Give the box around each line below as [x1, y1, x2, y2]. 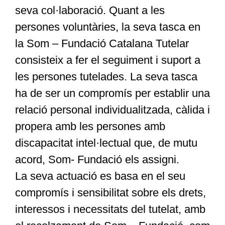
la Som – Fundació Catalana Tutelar [15, 37, 189, 50]
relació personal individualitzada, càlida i [15, 103, 210, 117]
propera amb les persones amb [15, 120, 165, 133]
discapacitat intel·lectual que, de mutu [15, 137, 197, 150]
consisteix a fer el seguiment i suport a [15, 54, 200, 67]
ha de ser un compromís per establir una [15, 87, 210, 100]
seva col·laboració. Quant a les [15, 4, 165, 17]
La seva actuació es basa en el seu [15, 170, 185, 183]
